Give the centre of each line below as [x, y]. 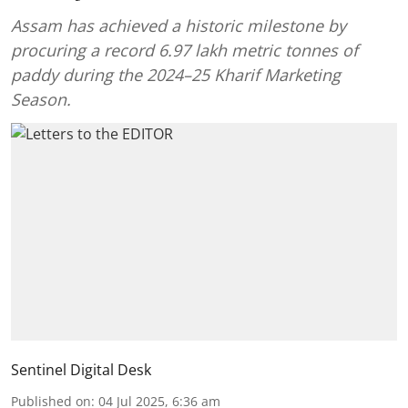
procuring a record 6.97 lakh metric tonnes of [184, 50]
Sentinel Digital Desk [81, 369]
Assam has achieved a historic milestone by [178, 25]
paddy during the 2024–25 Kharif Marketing [176, 75]
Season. [41, 99]
